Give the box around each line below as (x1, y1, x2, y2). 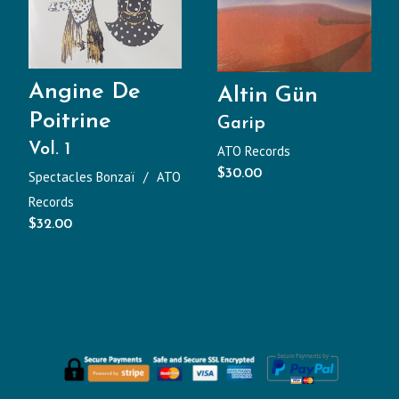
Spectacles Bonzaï (28, 168, 134, 186)
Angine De (28, 81, 141, 104)
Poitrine (28, 110, 111, 134)
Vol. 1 (28, 141, 70, 159)
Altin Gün (217, 84, 318, 107)
